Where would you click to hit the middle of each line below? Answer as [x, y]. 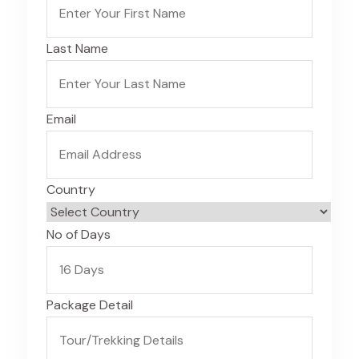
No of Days [79, 234]
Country [71, 190]
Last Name [77, 48]
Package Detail [90, 305]
